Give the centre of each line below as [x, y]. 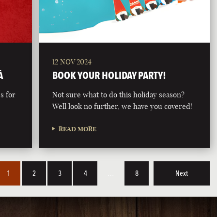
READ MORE [78, 129]
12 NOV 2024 [72, 62]
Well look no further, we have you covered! [123, 107]
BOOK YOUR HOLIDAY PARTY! [109, 76]
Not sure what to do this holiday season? [119, 95]
